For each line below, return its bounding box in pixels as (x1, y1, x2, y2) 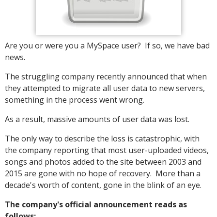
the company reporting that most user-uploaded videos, (5, 145, 209, 156)
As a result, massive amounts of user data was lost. (5, 114, 189, 125)
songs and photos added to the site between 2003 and (5, 156, 201, 168)
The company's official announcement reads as (5, 199, 187, 210)
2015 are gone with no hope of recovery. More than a (5, 168, 201, 179)
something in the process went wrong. (5, 94, 144, 106)
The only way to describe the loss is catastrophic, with (5, 133, 200, 144)
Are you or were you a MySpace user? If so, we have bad (5, 40, 210, 51)
